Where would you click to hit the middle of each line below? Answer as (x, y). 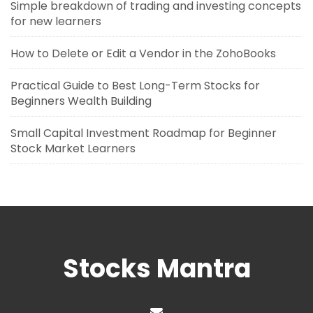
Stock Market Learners (73, 148)
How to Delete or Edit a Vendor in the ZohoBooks (143, 53)
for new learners (56, 21)
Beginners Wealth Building (81, 101)
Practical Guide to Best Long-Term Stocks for (135, 86)
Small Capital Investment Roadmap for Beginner (144, 133)
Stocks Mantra (156, 269)
